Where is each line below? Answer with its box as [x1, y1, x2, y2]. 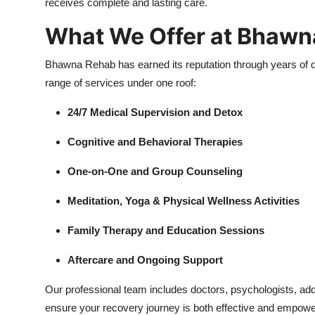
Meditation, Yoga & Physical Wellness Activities [67, 195, 300, 207]
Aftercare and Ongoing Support [67, 254, 223, 266]
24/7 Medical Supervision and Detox [67, 106, 243, 119]
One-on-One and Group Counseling [67, 165, 243, 178]
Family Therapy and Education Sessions [67, 224, 264, 237]
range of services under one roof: [45, 77, 196, 89]
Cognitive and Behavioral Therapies [67, 136, 243, 148]
